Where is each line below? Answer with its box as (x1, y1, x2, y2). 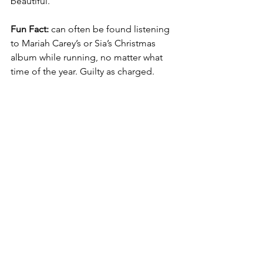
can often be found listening (51, 23, 172, 35)
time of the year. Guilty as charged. (11, 66, 154, 77)
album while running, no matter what (11, 52, 165, 63)
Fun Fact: (11, 23, 51, 35)
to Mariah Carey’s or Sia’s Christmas (11, 38, 158, 49)
